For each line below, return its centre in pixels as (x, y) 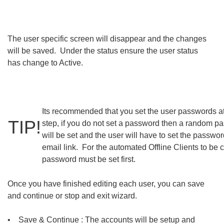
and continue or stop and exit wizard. (74, 196)
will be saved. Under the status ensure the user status (103, 51)
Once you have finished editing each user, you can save (106, 184)
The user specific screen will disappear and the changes (107, 39)
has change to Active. (46, 63)
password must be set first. (89, 159)
